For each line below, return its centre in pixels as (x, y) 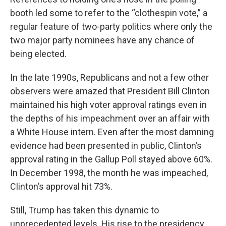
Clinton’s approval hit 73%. (61, 186)
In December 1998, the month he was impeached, (109, 173)
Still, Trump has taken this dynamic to (84, 210)
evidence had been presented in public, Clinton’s (106, 146)
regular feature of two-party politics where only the (111, 26)
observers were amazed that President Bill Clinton (110, 91)
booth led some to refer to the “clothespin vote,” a (109, 13)
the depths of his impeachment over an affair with (110, 118)
